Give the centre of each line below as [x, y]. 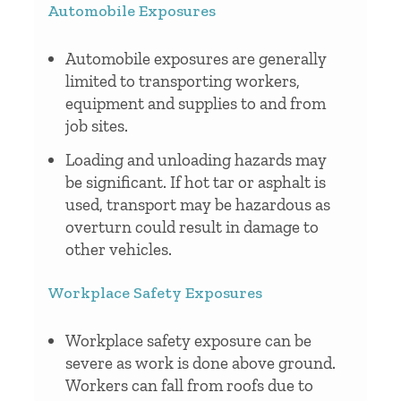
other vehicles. [119, 249]
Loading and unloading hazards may [196, 159]
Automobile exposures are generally [196, 58]
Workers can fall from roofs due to [189, 385]
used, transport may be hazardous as [198, 204]
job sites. [97, 125]
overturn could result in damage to [192, 226]
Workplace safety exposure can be [188, 340]
